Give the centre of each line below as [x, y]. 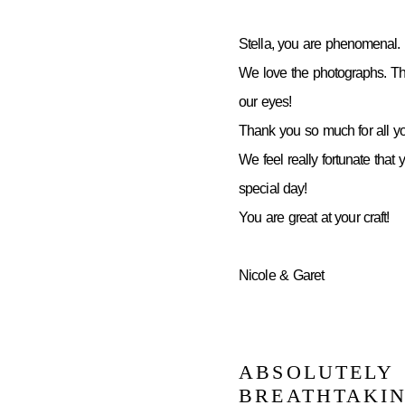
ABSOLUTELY [316, 372]
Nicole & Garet [282, 276]
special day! [273, 189]
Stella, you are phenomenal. [320, 44]
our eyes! [265, 102]
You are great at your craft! [314, 218]
